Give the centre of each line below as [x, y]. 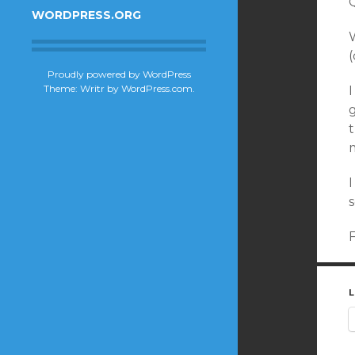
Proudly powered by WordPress [119, 74]
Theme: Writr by [82, 88]
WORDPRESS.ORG [86, 15]
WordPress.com [157, 88]
